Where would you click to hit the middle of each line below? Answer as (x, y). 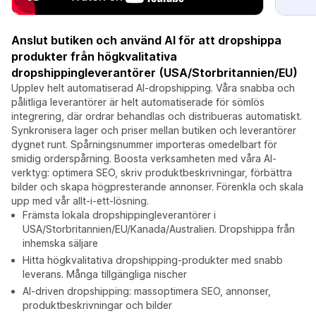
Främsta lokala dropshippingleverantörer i (119, 215)
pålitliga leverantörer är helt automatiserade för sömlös (138, 102)
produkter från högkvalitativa (94, 57)
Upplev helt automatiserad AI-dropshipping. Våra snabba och (153, 88)
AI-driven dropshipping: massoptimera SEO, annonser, (147, 291)
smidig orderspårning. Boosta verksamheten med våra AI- (144, 159)
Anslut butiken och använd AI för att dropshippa (146, 41)
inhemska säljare (60, 243)
